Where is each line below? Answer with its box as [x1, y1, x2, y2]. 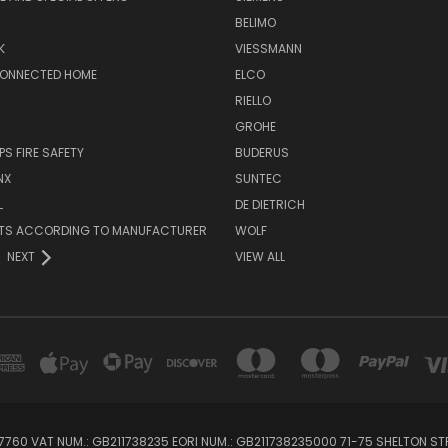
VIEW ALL [234, 248, 285, 266]
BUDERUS [234, 144, 289, 162]
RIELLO [234, 92, 271, 110]
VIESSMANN [234, 40, 302, 58]
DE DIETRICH [234, 196, 305, 214]
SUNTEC [234, 170, 282, 188]
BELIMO [234, 14, 276, 32]
